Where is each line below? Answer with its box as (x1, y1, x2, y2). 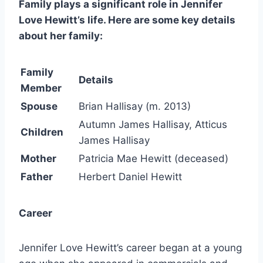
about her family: (19, 30, 103, 42)
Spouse (21, 100, 58, 113)
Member (21, 82, 62, 95)
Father (21, 171, 53, 183)
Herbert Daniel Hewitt (79, 171, 182, 183)
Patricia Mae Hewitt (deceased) (79, 153, 228, 165)
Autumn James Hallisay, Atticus (79, 119, 227, 131)
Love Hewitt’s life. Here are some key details (19, 14, 235, 26)
